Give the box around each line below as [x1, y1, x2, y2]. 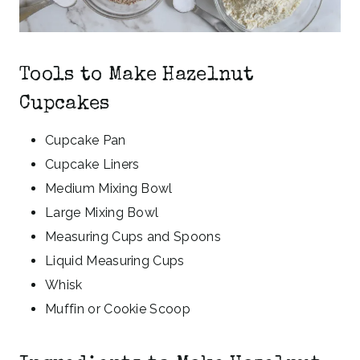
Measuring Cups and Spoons [45, 228, 221, 244]
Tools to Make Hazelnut [19, 65, 255, 85]
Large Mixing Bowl [45, 204, 159, 220]
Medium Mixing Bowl [45, 180, 173, 196]
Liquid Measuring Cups [45, 252, 185, 268]
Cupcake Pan [45, 132, 126, 148]
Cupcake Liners [45, 156, 140, 172]
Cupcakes [19, 94, 110, 114]
